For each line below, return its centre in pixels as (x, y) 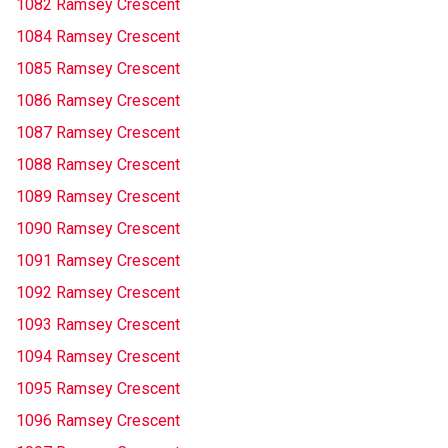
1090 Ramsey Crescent (98, 228)
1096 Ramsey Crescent (98, 420)
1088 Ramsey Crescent (98, 164)
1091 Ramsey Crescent (98, 260)
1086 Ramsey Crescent (98, 100)
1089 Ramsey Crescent (98, 196)
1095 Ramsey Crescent (98, 388)
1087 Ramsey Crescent (98, 132)
